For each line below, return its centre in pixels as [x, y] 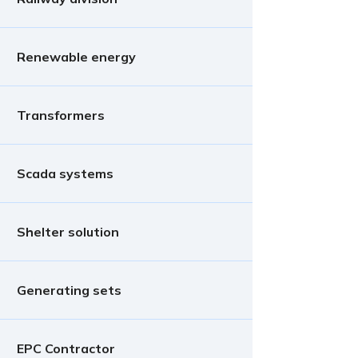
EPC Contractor [66, 348]
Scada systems [65, 173]
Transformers [61, 115]
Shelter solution [68, 232]
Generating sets [69, 290]
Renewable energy [76, 57]
